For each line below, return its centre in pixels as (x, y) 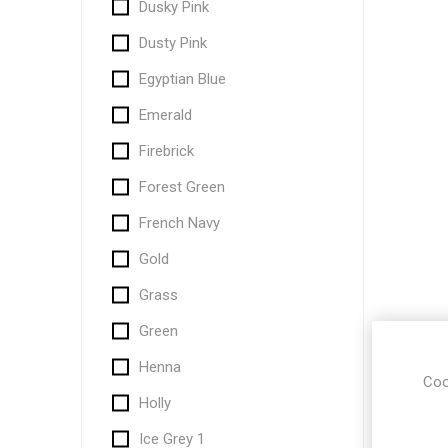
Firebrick (166, 151)
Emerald (165, 115)
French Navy (179, 223)
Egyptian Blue (182, 79)
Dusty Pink (172, 43)
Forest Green (181, 187)
